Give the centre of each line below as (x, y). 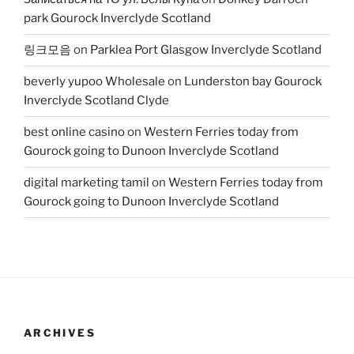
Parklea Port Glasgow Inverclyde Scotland (206, 50)
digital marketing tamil (87, 183)
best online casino (74, 132)
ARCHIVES (60, 332)
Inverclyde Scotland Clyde (96, 101)
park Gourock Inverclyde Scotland (117, 19)
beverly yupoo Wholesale (94, 82)
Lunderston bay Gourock (253, 82)
